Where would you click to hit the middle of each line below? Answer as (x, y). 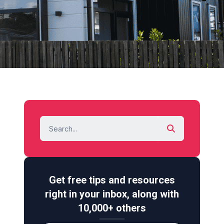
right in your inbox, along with (112, 194)
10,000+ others (112, 208)
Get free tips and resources (112, 180)
